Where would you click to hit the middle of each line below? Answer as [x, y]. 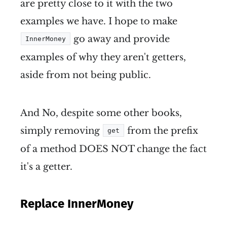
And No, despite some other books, [101, 113]
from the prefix [161, 130]
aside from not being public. [86, 75]
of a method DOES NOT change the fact [113, 149]
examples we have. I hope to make [99, 21]
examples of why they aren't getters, [103, 57]
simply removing [61, 130]
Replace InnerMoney [77, 203]
